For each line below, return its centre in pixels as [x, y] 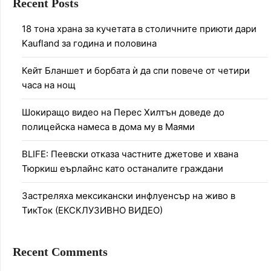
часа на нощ [49, 85]
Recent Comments [60, 251]
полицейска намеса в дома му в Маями [108, 126]
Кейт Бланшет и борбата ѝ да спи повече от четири [136, 70]
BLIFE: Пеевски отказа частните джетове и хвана [130, 154]
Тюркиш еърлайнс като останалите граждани [122, 168]
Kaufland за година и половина [89, 43]
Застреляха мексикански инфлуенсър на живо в [129, 195]
